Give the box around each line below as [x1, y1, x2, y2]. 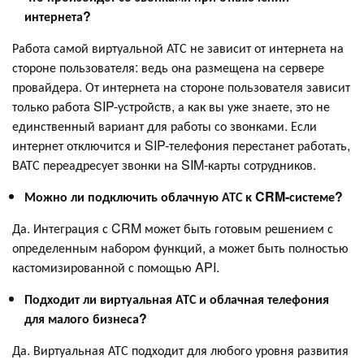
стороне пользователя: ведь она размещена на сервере [12, 58, 324, 77]
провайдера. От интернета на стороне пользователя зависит [12, 77, 350, 97]
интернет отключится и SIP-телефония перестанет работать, [12, 136, 350, 155]
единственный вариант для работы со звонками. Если [12, 116, 317, 136]
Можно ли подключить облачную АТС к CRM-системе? [24, 187, 343, 206]
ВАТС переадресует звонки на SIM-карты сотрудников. [12, 155, 316, 175]
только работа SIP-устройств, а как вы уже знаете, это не [12, 97, 330, 116]
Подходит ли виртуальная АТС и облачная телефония [24, 289, 329, 309]
